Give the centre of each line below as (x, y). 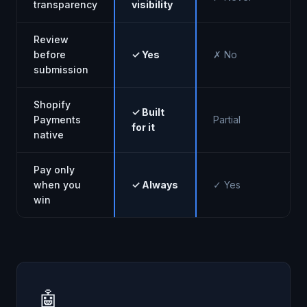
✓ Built (148, 112)
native (49, 135)
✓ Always (155, 185)
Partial (227, 120)
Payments (57, 120)
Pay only (54, 170)
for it (143, 127)
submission (61, 70)
